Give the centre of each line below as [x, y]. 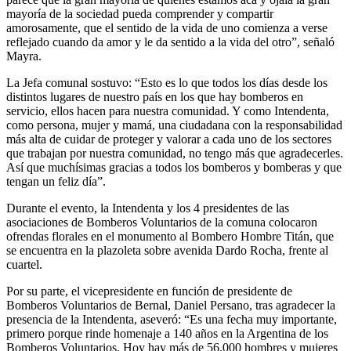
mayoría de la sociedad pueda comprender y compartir [140, 13]
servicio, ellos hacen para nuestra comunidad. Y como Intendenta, [168, 110]
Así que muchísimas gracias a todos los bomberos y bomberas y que [174, 167]
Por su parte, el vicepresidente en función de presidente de [149, 291]
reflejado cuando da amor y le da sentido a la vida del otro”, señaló [170, 42]
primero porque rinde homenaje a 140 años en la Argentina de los [167, 333]
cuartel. [24, 264]
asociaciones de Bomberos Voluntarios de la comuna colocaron [162, 222]
